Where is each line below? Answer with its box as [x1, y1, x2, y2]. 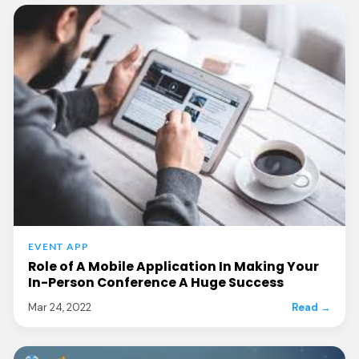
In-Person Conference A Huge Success [28, 273, 284, 291]
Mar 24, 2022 [28, 300, 91, 314]
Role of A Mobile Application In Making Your [28, 257, 319, 275]
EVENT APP [28, 240, 89, 252]
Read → [292, 300, 331, 314]
